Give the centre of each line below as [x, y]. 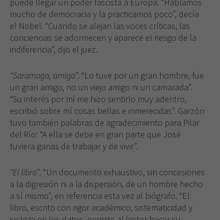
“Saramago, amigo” [44, 75]
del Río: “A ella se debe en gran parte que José [95, 134]
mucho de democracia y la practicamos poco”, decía [104, 14]
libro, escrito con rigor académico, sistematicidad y [101, 207]
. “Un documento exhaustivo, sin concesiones [122, 172]
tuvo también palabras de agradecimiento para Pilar [105, 122]
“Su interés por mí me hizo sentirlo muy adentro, [98, 99]
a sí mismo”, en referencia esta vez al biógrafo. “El [100, 195]
